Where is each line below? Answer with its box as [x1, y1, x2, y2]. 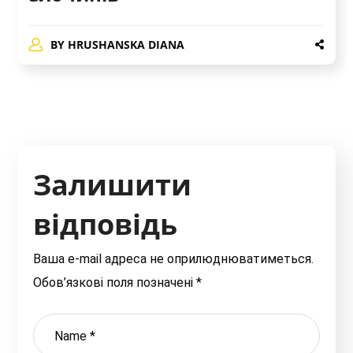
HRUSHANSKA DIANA [67, 37, 184, 53]
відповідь [33, 205, 178, 244]
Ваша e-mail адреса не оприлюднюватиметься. [33, 251, 314, 267]
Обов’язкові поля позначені [33, 275, 197, 291]
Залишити [33, 165, 192, 205]
